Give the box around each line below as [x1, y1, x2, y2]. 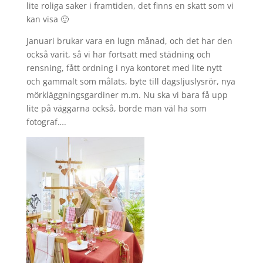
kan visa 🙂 [26, 13, 69, 25]
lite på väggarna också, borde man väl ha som [26, 102, 207, 114]
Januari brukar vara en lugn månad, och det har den [26, 35, 232, 46]
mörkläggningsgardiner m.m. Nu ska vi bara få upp [26, 89, 228, 100]
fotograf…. [26, 116, 66, 127]
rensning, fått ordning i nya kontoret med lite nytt [26, 62, 222, 73]
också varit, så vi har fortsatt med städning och [26, 48, 211, 60]
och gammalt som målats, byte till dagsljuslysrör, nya [26, 75, 235, 87]
